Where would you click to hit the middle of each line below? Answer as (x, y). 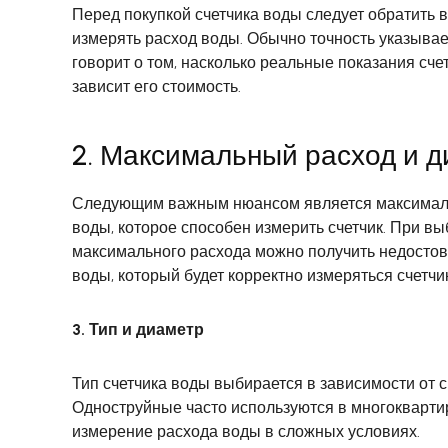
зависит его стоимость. (156, 87)
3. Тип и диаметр (138, 330)
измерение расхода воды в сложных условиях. (246, 432)
